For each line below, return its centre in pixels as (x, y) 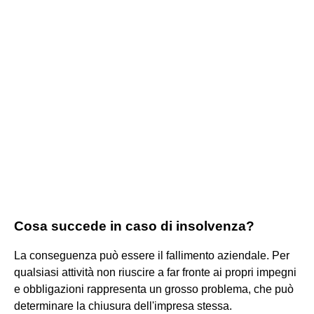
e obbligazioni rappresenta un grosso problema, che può (154, 289)
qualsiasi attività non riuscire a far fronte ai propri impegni (155, 272)
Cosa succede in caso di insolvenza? (134, 226)
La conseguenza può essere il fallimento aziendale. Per (152, 255)
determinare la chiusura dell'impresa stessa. (123, 306)
